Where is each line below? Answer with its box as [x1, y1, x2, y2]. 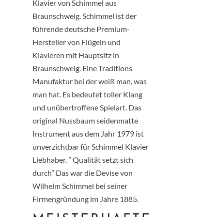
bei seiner [95, 181, 128, 190]
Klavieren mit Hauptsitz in [32, 50, 120, 60]
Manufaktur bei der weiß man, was [32, 76, 147, 86]
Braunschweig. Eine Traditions [32, 63, 133, 73]
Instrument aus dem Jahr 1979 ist [32, 128, 144, 138]
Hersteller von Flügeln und [32, 37, 121, 46]
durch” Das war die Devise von [32, 168, 133, 177]
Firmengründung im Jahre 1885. [32, 194, 139, 203]
